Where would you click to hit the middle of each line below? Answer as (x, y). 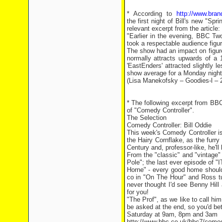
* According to (151, 14)
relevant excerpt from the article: (173, 28)
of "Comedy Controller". (160, 110)
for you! (138, 192)
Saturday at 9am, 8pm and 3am (172, 214)
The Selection (146, 118)
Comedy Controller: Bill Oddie (169, 125)
